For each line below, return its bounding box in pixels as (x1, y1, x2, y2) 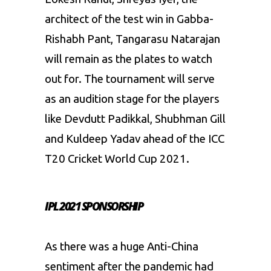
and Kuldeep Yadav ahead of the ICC (45, 132, 224, 146)
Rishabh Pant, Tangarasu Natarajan (45, 33, 220, 46)
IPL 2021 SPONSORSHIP (45, 198, 143, 214)
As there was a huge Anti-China (45, 240, 198, 253)
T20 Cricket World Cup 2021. (45, 152, 189, 166)
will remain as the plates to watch (45, 53, 212, 66)
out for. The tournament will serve (45, 73, 215, 86)
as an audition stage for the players (45, 93, 220, 106)
